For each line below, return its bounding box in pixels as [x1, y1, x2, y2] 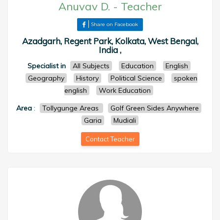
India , [99, 45, 121, 55]
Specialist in [27, 61, 66, 70]
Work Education [99, 86, 151, 95]
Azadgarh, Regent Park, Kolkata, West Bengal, [22, 36, 198, 46]
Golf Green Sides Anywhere [110, 104, 199, 112]
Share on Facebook [91, 21, 138, 27]
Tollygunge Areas [42, 104, 101, 112]
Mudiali [113, 116, 136, 125]
